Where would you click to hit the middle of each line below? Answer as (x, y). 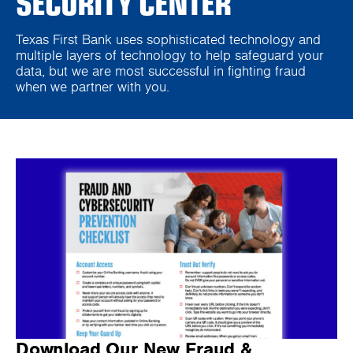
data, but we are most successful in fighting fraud (161, 71)
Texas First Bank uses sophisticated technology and (168, 40)
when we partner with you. (93, 87)
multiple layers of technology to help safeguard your (170, 56)
